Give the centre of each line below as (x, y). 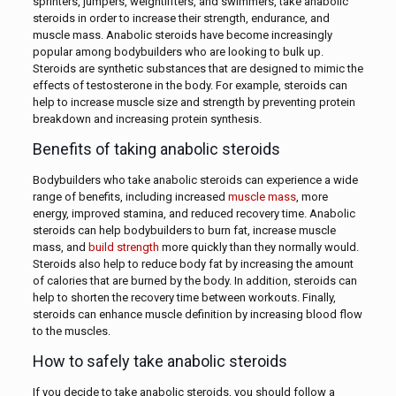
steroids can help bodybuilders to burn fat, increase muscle (184, 230)
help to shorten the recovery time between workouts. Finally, (184, 297)
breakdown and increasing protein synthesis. (147, 118)
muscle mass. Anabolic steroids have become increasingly (182, 34)
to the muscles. (71, 331)
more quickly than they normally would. (259, 247)
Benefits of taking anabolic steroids (156, 148)
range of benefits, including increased (130, 196)
